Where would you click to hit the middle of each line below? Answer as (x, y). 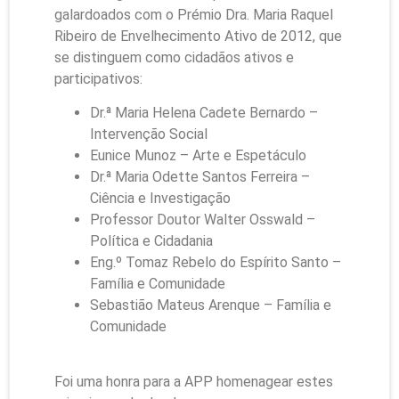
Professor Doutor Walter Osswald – (203, 219)
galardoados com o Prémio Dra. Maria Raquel (194, 14)
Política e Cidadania (151, 240)
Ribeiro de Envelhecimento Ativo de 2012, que (198, 36)
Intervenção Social (149, 134)
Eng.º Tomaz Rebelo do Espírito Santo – (216, 262)
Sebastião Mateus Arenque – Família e (211, 305)
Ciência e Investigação (160, 198)
